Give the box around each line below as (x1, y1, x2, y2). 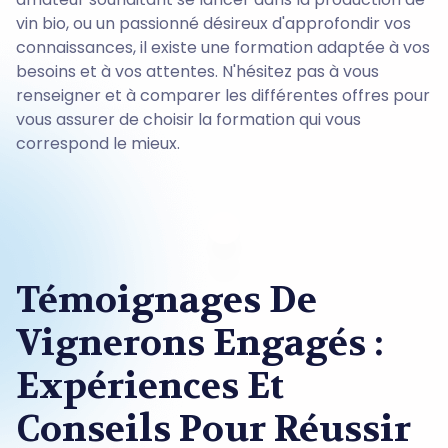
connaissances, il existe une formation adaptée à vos (16, 35, 430, 59)
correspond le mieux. (16, 131, 180, 155)
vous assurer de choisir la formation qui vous (16, 107, 361, 131)
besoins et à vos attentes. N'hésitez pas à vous (16, 59, 379, 83)
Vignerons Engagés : (16, 319, 384, 367)
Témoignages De (16, 276, 317, 324)
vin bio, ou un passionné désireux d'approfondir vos (16, 11, 411, 35)
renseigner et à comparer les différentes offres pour (16, 83, 430, 107)
